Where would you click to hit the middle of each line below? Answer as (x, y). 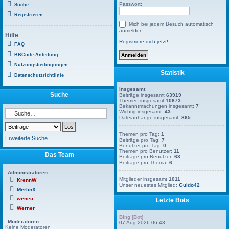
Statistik (171, 73)
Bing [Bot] (131, 217)
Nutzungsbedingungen (41, 65)
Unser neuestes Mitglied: (149, 185)
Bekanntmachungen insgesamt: (158, 106)
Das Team (59, 155)
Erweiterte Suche (26, 138)
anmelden (131, 30)
